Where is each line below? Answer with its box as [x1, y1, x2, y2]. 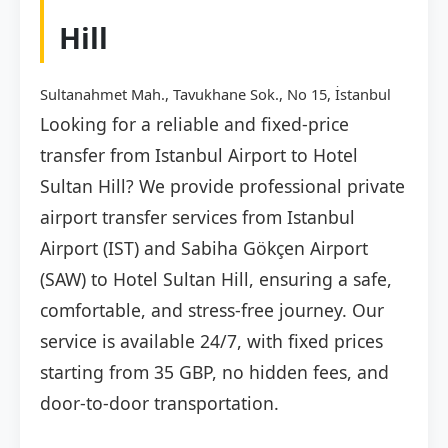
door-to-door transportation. [40, 391, 279, 416]
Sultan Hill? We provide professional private [40, 174, 405, 199]
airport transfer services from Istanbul [40, 205, 355, 230]
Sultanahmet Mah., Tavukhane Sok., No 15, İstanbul [40, 84, 391, 105]
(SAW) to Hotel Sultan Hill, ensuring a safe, [40, 267, 392, 292]
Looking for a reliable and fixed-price [40, 112, 349, 137]
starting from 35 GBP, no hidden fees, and [40, 360, 389, 385]
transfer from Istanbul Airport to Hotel [40, 143, 358, 168]
